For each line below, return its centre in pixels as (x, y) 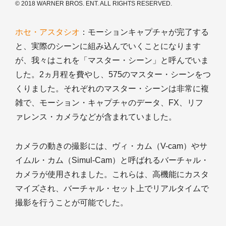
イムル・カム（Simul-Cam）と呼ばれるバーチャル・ (112, 160)
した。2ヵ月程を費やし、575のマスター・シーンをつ (113, 74)
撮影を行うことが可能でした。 (72, 202)
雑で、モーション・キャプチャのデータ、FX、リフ (109, 102)
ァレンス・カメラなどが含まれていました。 (96, 117)
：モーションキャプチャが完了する (144, 32)
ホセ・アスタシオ (47, 32)
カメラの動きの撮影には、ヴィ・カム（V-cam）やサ (111, 146)
